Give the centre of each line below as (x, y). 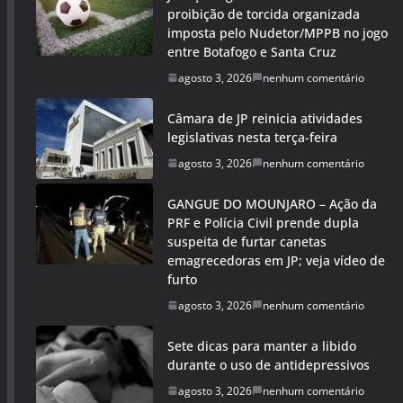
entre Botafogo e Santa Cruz (252, 51)
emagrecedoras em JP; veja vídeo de (276, 260)
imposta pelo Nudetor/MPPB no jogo (278, 32)
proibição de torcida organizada (264, 13)
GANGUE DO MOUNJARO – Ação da (272, 203)
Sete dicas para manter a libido (262, 345)
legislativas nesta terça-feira (252, 137)
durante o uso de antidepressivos (269, 364)
